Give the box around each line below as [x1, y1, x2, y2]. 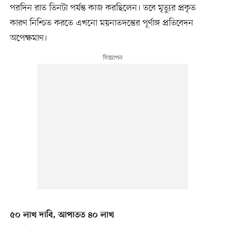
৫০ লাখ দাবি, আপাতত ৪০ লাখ [10, 210, 114, 220]
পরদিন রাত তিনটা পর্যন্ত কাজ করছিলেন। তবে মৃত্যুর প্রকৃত [10, 2, 196, 14]
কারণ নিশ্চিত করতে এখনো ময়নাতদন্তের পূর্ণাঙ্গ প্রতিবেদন [10, 17, 193, 29]
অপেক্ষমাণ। [10, 32, 47, 44]
